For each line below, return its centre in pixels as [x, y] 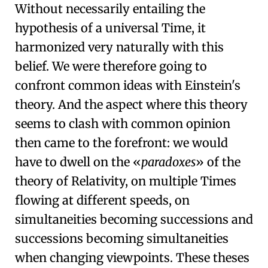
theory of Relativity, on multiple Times [126, 181]
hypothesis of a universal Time [103, 28]
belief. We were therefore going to [111, 66]
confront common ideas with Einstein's [128, 86]
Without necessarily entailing [101, 9]
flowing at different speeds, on [102, 200]
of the [222, 162]
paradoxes [168, 162]
